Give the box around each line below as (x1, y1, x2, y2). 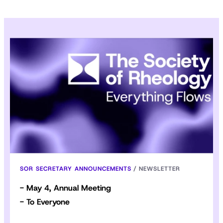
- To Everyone (20, 196, 70, 207)
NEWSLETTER (139, 164, 180, 173)
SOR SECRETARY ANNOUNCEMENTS (20, 164, 131, 173)
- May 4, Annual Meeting (20, 182, 111, 193)
